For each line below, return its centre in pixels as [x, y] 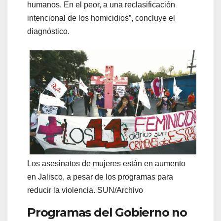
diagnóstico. [48, 32]
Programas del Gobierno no [107, 213]
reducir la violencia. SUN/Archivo [85, 190]
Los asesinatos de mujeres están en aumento [106, 164]
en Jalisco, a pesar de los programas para [100, 177]
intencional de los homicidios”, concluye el [101, 18]
